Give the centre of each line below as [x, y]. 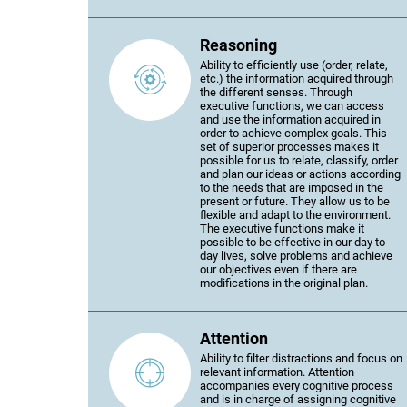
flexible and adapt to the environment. [295, 215]
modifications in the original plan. [284, 283]
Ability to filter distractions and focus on [301, 358]
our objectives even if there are [278, 269]
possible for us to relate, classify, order [299, 160]
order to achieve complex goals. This [293, 133]
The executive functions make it [282, 228]
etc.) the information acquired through [297, 79]
